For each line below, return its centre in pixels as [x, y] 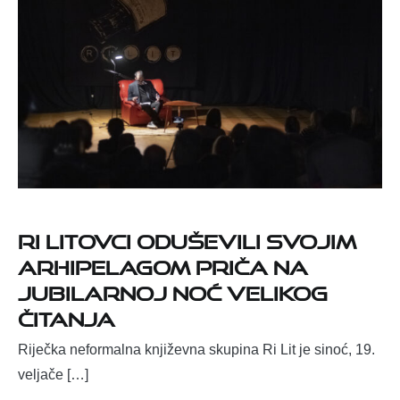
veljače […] [53, 374]
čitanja [67, 315]
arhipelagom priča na [163, 263]
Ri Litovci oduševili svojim [187, 237]
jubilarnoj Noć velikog [173, 289]
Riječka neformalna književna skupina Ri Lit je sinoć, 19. [196, 349]
